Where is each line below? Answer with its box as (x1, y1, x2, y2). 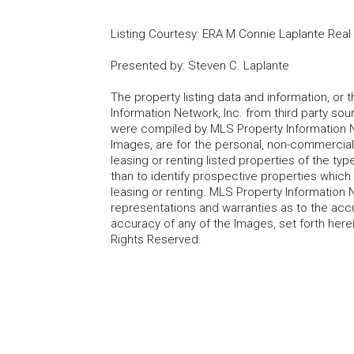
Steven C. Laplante (188, 58, 289, 73)
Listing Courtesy (111, 26, 197, 41)
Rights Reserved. (111, 232, 201, 247)
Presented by (111, 58, 183, 73)
